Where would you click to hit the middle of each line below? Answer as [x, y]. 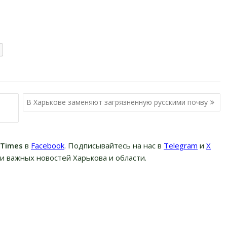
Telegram [181, 145]
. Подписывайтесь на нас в [114, 145]
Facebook [48, 145]
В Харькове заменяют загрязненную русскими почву [117, 102]
